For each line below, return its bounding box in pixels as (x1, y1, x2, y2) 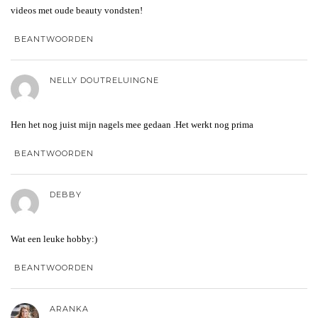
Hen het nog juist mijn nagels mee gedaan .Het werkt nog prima (11, 119, 253, 130)
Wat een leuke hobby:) (11, 233, 97, 244)
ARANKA (50, 303, 89, 314)
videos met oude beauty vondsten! (11, 4, 143, 16)
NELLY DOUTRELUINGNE (50, 75, 159, 85)
